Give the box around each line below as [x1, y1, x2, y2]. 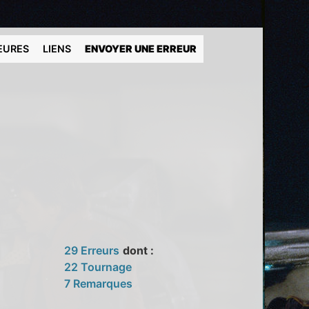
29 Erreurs [64, 243, 120, 257]
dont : [123, 243, 154, 257]
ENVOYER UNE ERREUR [85, 43, 197, 54]
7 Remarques [64, 276, 133, 290]
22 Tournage [64, 259, 132, 274]
